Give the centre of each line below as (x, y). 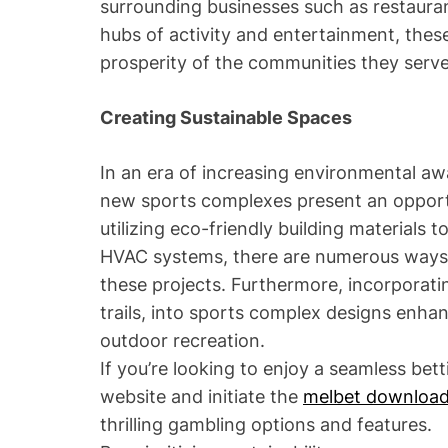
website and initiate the (201, 396)
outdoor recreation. (182, 340)
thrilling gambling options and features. (266, 424)
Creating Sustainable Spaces (226, 117)
